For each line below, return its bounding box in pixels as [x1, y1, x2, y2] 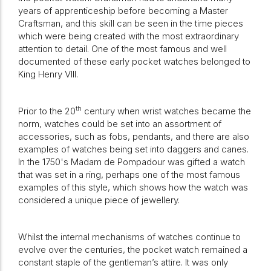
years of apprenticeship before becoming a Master [18, 5, 228, 16]
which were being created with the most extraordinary [18, 30, 239, 42]
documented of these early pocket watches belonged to [18, 56, 250, 67]
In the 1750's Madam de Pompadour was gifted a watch [18, 156, 245, 168]
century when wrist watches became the [82, 105, 251, 117]
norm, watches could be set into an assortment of [18, 118, 221, 129]
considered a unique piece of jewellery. [18, 194, 180, 206]
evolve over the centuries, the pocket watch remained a [18, 244, 247, 255]
